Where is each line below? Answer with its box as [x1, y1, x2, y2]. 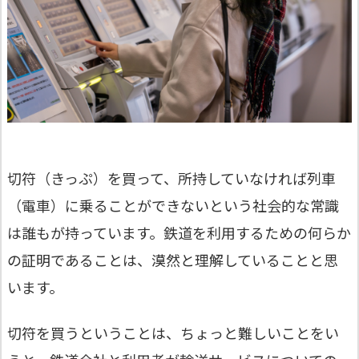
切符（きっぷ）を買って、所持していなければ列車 [7, 167, 336, 188]
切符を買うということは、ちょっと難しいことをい [7, 322, 339, 344]
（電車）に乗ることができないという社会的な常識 [7, 194, 339, 216]
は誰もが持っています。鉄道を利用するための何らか [7, 221, 351, 243]
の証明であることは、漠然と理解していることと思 [7, 248, 338, 270]
